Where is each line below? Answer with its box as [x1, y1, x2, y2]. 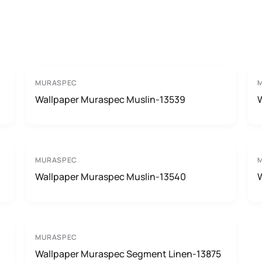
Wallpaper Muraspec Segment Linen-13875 [35, 247, 221, 260]
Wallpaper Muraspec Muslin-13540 [35, 170, 186, 183]
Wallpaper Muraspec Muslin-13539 [35, 93, 185, 106]
